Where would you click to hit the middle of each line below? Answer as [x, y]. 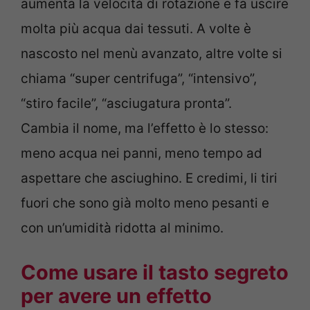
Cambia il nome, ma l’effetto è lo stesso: [145, 129]
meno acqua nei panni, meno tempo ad [142, 154]
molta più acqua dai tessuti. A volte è [136, 29]
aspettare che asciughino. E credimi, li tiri [149, 179]
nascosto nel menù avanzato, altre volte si [152, 54]
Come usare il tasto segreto [155, 272]
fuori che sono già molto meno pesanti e [145, 203]
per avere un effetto [116, 295]
